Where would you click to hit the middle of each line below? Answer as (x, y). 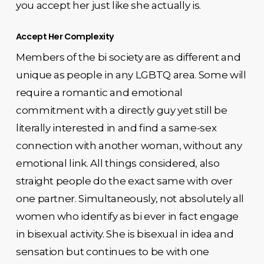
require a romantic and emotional (99, 92)
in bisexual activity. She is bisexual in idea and (125, 234)
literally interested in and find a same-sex (116, 128)
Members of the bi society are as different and (128, 57)
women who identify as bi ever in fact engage (127, 216)
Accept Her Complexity (65, 36)
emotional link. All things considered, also (118, 163)
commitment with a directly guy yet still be (121, 110)
